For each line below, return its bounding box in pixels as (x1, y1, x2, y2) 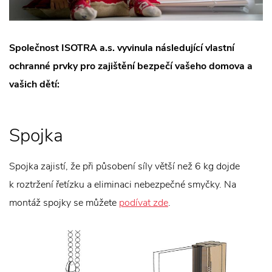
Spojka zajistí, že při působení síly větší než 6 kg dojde (9, 159, 240, 173)
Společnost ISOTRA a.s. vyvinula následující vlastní (9, 41, 234, 55)
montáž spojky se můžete (9, 195, 119, 209)
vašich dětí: (9, 77, 59, 91)
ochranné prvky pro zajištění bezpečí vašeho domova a (9, 59, 253, 73)
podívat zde (119, 195, 168, 209)
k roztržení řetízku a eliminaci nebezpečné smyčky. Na (9, 177, 236, 191)
